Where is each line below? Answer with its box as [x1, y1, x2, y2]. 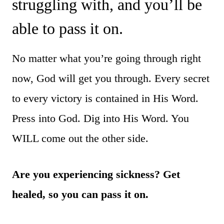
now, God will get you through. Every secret [12, 71, 209, 84]
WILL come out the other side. [12, 131, 148, 144]
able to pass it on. [12, 19, 123, 37]
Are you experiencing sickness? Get [12, 167, 180, 180]
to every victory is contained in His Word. [12, 91, 198, 104]
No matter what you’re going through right [12, 51, 201, 64]
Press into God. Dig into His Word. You [12, 111, 189, 124]
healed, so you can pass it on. [12, 187, 151, 200]
